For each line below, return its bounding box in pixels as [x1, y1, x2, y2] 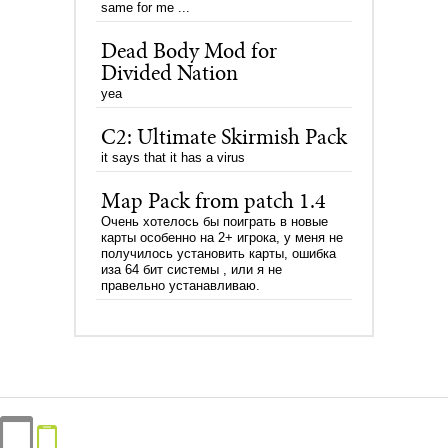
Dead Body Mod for [101, 42, 277, 64]
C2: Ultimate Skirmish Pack [101, 128, 347, 150]
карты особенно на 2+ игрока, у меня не [101, 230, 343, 245]
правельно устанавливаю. [101, 278, 260, 293]
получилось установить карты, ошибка [101, 246, 336, 261]
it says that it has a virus [101, 150, 245, 165]
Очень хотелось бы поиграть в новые [101, 214, 328, 229]
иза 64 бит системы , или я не [101, 262, 282, 277]
